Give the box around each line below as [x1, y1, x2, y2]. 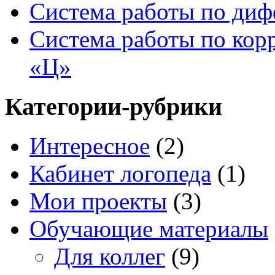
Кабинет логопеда [29, 160, 211, 187]
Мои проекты [29, 188, 167, 215]
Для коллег [54, 243, 165, 270]
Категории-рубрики [5, 92, 222, 120]
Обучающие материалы [29, 215, 268, 242]
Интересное [29, 133, 150, 160]
